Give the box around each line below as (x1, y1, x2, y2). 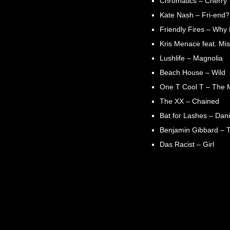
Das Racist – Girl (160, 140, 215, 148)
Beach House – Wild (160, 68, 226, 76)
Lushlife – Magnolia (160, 53, 223, 62)
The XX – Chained (160, 97, 220, 105)
